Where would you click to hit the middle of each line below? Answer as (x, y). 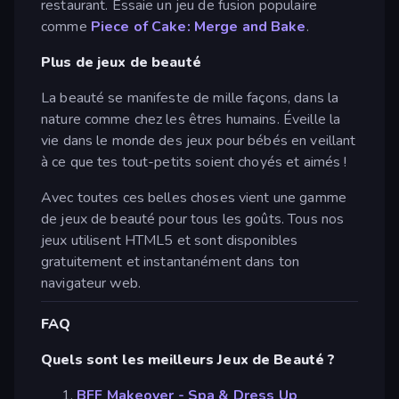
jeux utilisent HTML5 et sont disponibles (170, 240)
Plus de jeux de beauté (121, 62)
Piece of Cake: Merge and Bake (198, 26)
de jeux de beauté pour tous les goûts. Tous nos (193, 219)
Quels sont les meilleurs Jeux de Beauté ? (188, 359)
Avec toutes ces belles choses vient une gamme (194, 197)
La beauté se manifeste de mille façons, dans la (190, 98)
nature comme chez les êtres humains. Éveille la (191, 119)
